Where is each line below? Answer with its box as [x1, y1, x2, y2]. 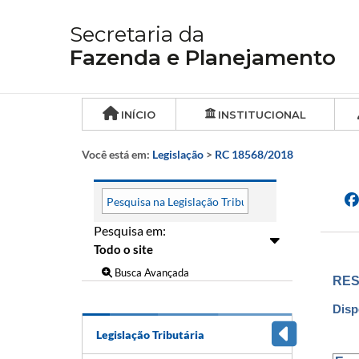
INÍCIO [121, 108, 155, 121]
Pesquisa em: [94, 223, 166, 238]
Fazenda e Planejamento [70, 45, 336, 71]
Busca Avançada [112, 265, 189, 279]
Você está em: [82, 147, 152, 161]
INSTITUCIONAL [217, 108, 306, 121]
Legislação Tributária [96, 327, 204, 341]
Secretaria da [70, 22, 204, 47]
